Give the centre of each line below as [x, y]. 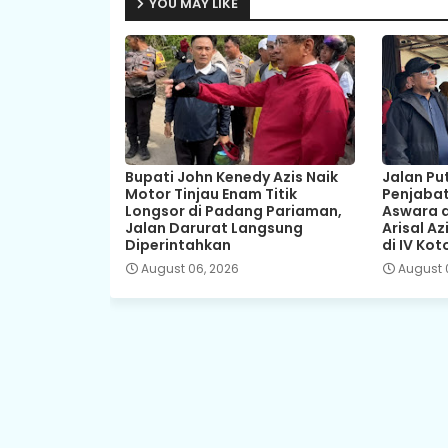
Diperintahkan [177, 244]
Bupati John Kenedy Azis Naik [231, 176]
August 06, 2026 [189, 268]
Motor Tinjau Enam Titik [210, 193]
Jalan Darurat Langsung [213, 227]
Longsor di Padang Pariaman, [233, 210]
